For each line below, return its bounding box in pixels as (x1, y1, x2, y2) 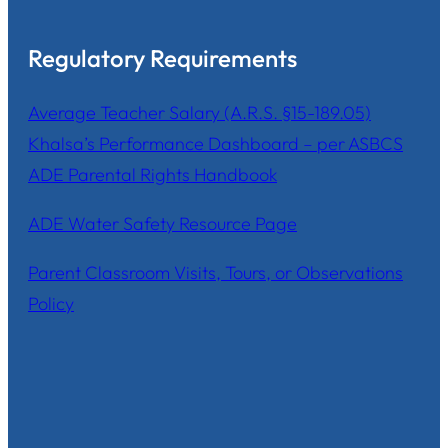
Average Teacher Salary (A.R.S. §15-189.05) (28, 100, 371, 124)
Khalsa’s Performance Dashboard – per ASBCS (28, 131, 403, 155)
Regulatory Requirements (28, 42, 297, 73)
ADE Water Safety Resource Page (28, 211, 297, 235)
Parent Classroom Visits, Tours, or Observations (28, 260, 403, 284)
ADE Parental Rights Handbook (28, 162, 277, 186)
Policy (28, 291, 74, 315)
